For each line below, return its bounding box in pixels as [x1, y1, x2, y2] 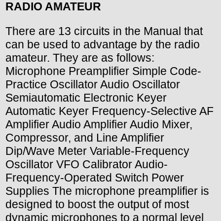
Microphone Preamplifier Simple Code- [5, 64, 201, 77]
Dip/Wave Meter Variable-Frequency [5, 144, 189, 157]
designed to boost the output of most [5, 197, 189, 211]
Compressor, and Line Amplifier [5, 131, 164, 144]
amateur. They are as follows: [5, 51, 154, 64]
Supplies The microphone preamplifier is [5, 184, 209, 197]
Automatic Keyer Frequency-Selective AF [5, 104, 214, 117]
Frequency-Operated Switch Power [5, 171, 184, 184]
